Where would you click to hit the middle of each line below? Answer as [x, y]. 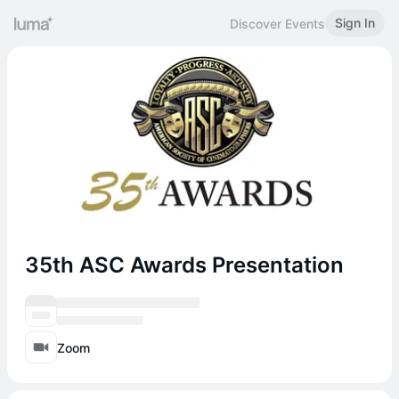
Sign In [355, 23]
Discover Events [277, 23]
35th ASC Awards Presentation [184, 265]
